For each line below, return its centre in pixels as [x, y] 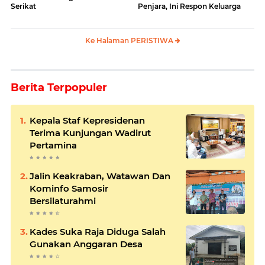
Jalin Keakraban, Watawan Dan [100, 176]
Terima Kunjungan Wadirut [90, 133]
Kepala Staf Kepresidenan [87, 121]
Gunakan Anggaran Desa [86, 244]
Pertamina [53, 146]
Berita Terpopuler [59, 88]
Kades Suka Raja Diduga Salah [98, 232]
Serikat [23, 7]
